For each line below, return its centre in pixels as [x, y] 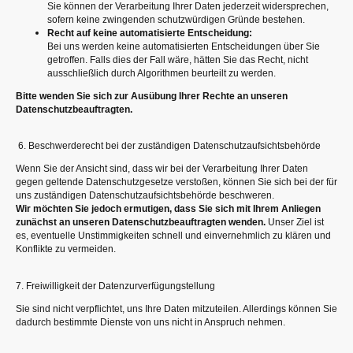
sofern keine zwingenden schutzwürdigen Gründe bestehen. [176, 19]
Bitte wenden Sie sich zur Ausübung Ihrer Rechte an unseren [152, 96]
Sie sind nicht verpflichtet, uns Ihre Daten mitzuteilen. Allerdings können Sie [176, 308]
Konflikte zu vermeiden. [66, 249]
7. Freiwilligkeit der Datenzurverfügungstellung [115, 286]
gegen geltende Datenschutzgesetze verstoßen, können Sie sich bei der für [176, 182]
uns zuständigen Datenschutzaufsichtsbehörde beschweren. [145, 196]
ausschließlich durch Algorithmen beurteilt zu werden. [162, 73]
